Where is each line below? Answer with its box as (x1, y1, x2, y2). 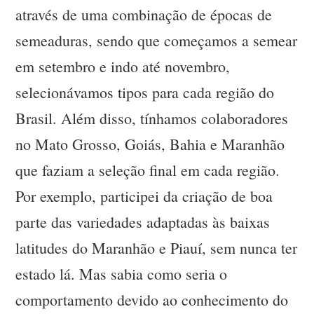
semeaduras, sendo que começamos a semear (15, 30, 298, 51)
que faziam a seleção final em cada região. (15, 160, 280, 181)
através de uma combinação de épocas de (15, 4, 273, 25)
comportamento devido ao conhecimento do (15, 289, 289, 310)
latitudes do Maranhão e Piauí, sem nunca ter (15, 238, 298, 259)
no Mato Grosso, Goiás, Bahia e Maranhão (15, 134, 285, 155)
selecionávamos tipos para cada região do (15, 82, 275, 103)
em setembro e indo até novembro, (15, 56, 231, 77)
